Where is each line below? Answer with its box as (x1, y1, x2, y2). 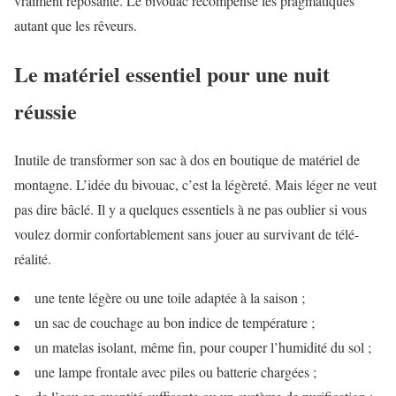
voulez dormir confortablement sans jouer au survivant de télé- (14, 225, 359, 244)
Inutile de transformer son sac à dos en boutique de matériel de (14, 150, 360, 170)
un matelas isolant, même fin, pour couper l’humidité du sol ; (34, 338, 371, 357)
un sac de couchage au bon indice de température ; (34, 313, 315, 332)
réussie (14, 95, 77, 127)
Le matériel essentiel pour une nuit (14, 58, 330, 90)
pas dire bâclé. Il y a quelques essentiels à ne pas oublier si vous (14, 200, 367, 219)
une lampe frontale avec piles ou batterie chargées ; (34, 362, 316, 382)
